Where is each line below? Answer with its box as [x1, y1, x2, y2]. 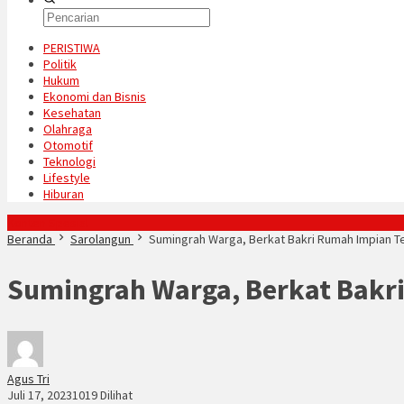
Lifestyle [43, 170, 90, 186]
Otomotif [43, 137, 93, 153]
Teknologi [43, 153, 96, 170]
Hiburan [43, 186, 84, 202]
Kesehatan [43, 105, 101, 121]
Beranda [7, 231, 52, 247]
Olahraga [43, 121, 92, 137]
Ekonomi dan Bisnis [43, 88, 146, 105]
